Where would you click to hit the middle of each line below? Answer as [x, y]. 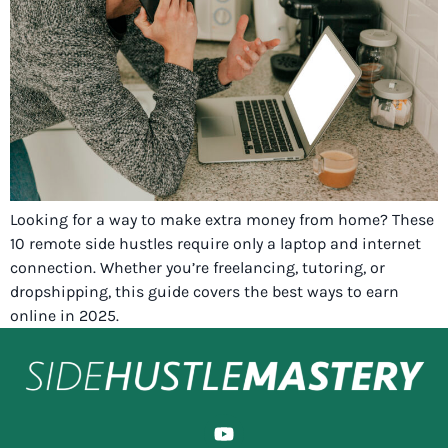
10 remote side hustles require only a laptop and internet [215, 244]
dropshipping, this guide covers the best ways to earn [204, 292]
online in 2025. [64, 316]
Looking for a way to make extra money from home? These [222, 220]
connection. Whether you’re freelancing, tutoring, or [197, 268]
